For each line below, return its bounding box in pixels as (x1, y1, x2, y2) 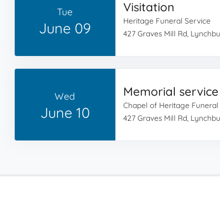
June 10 (40, 104, 90, 121)
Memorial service (123, 84, 219, 99)
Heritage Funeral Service (123, 16, 211, 26)
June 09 (39, 19, 91, 37)
